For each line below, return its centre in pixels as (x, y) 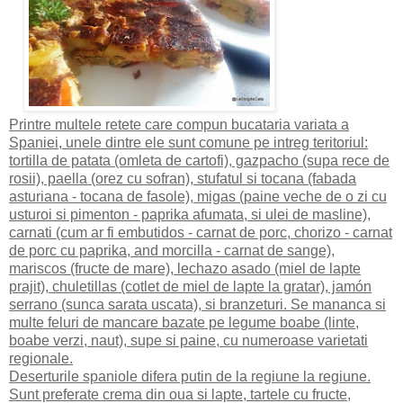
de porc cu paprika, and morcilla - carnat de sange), (172, 251)
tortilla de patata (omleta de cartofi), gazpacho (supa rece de (199, 161)
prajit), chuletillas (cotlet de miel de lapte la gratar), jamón (190, 287)
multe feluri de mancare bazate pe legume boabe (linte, (184, 323)
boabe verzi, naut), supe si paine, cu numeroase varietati (188, 341)
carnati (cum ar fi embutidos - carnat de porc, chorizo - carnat (201, 233)
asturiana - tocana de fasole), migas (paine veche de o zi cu (198, 197)
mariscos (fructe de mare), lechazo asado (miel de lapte (185, 269)
